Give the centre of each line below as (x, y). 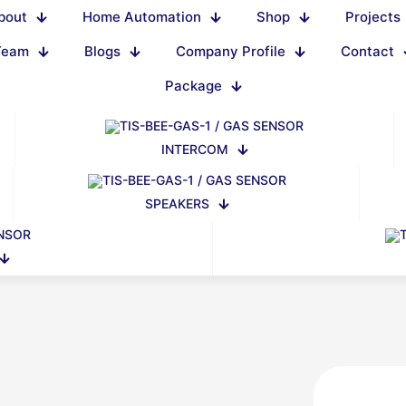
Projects (372, 17)
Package (193, 86)
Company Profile (231, 51)
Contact (367, 51)
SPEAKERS (177, 203)
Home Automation (141, 17)
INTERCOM (195, 149)
